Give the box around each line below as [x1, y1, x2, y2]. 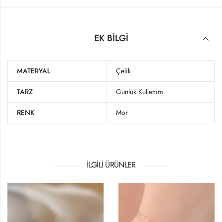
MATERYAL [17, 66, 51, 76]
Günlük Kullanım [116, 87, 163, 97]
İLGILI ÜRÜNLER [86, 159, 136, 171]
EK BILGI [94, 31, 128, 45]
